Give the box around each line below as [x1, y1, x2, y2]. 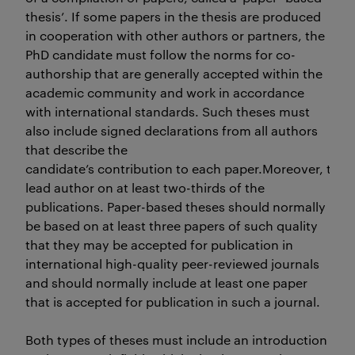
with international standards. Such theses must [25, 103, 310, 120]
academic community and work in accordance [25, 84, 304, 101]
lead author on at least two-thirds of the [25, 179, 265, 196]
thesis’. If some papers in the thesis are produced [25, 8, 321, 25]
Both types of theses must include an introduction [25, 331, 327, 348]
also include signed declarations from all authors [25, 122, 318, 139]
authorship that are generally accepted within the [25, 65, 323, 82]
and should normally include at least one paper [25, 274, 307, 291]
